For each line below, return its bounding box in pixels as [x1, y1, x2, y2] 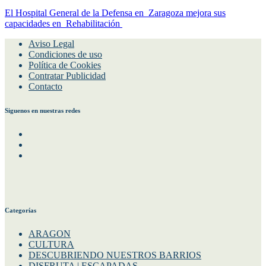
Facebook [28, 128, 65, 138]
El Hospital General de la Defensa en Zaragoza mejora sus [5, 7, 226, 18]
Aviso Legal [28, 38, 74, 49]
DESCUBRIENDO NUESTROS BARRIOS [28, 249, 201, 260]
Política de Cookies [28, 59, 101, 70]
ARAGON [28, 228, 71, 239]
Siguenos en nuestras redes [5, 106, 80, 114]
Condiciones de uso [28, 49, 102, 59]
